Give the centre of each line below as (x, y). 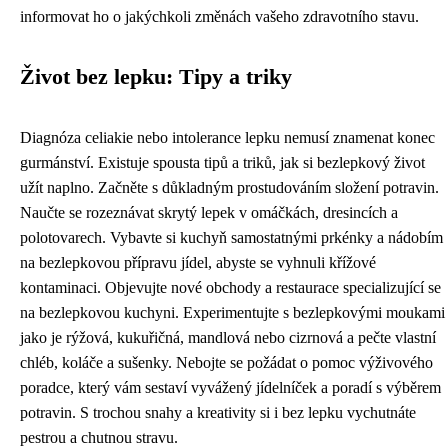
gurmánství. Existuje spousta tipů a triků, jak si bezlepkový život (222, 162)
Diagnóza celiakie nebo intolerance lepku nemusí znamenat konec (227, 137)
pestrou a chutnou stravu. (99, 437)
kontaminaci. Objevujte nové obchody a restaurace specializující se (230, 287)
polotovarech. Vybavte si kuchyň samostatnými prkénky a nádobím (231, 237)
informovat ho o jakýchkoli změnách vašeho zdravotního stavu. (219, 16)
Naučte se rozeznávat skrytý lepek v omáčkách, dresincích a (209, 212)
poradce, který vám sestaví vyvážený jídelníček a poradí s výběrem (230, 387)
